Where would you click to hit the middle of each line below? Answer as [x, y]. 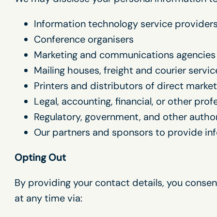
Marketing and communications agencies [125, 55]
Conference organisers [84, 39]
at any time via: [48, 198]
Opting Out [40, 157]
